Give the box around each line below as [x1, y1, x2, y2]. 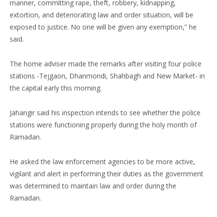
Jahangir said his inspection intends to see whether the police [10, 108, 201, 117]
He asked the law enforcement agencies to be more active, [10, 156, 195, 166]
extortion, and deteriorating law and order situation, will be [10, 10, 193, 19]
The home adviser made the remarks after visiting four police [10, 59, 201, 68]
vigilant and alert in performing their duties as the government [10, 169, 203, 178]
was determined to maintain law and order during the [10, 181, 176, 190]
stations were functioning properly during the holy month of [10, 120, 197, 129]
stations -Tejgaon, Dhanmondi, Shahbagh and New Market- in [10, 71, 205, 80]
